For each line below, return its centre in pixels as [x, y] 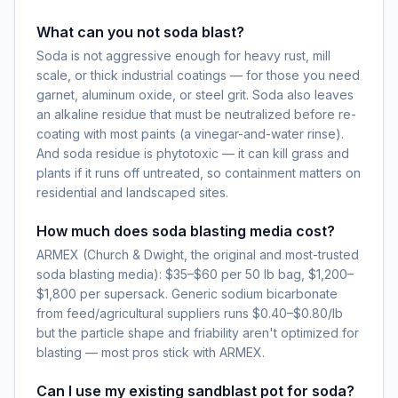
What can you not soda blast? [140, 32]
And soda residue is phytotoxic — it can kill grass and [193, 153]
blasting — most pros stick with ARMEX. [151, 352]
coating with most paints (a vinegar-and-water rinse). [190, 133]
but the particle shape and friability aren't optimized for [198, 332]
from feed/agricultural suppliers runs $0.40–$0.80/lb [190, 313]
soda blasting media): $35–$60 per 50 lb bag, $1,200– [195, 274]
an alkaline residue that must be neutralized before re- [196, 114]
